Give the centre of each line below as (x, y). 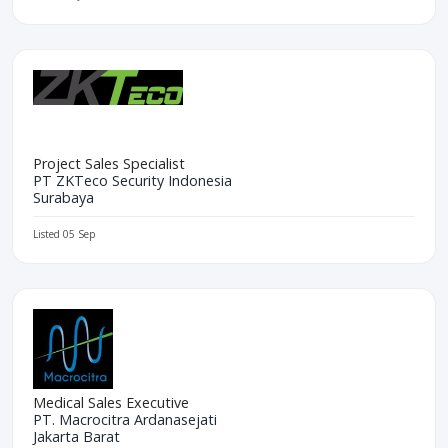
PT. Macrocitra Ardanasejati (125, 419)
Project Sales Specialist (109, 163)
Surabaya (63, 197)
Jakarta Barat (76, 436)
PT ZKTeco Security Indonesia (132, 180)
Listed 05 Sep (64, 233)
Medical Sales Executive (111, 402)
